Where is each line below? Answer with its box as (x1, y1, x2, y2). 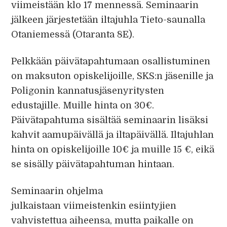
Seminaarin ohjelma (11, 186, 103, 196)
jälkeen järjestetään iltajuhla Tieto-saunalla (11, 15, 206, 25)
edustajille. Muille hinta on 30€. (11, 100, 155, 110)
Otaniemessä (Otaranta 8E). (11, 29, 135, 40)
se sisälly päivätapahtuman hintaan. (11, 159, 175, 169)
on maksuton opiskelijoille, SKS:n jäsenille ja (11, 71, 214, 81)
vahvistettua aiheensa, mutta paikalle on (11, 215, 194, 225)
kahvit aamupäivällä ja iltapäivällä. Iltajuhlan (11, 130, 214, 140)
